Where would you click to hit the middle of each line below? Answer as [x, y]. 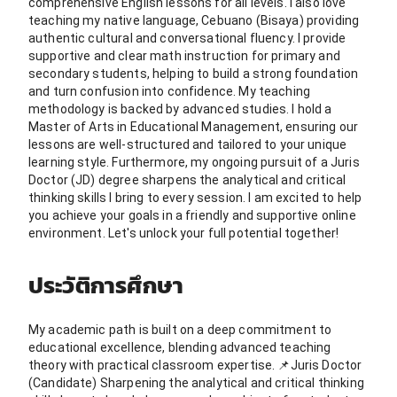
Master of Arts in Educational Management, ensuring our [194, 126]
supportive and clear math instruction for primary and [184, 55]
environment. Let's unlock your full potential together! [184, 233]
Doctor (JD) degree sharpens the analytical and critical [187, 179]
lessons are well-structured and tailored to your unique [188, 144]
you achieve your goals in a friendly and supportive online [192, 215]
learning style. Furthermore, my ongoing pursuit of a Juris [194, 162]
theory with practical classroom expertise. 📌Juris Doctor [195, 365]
